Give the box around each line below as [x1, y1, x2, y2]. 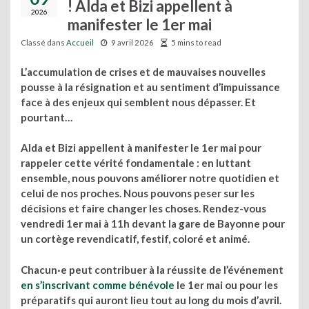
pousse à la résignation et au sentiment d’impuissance [21, 80, 280, 93]
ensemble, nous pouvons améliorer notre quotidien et [21, 172, 279, 184]
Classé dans [21, 38, 66, 47]
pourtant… [21, 110, 72, 123]
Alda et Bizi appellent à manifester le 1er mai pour [21, 141, 261, 154]
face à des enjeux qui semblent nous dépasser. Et [21, 95, 256, 108]
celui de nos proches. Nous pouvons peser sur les [21, 187, 255, 199]
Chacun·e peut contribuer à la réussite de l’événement [21, 263, 283, 276]
